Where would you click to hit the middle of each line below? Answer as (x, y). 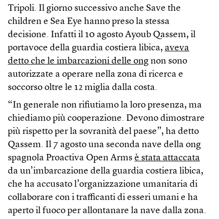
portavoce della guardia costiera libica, (86, 48)
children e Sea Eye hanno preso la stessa (89, 22)
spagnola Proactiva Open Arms (71, 158)
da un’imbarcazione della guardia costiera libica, (106, 172)
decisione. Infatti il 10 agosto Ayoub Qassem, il (102, 35)
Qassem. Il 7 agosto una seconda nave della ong (104, 145)
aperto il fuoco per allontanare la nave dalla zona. (107, 211)
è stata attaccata (167, 158)
